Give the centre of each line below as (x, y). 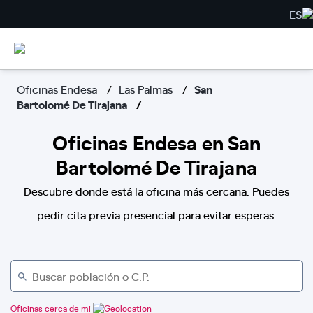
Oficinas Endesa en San (156, 142)
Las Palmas (146, 89)
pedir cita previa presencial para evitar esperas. (156, 214)
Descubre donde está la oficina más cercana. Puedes (156, 191)
